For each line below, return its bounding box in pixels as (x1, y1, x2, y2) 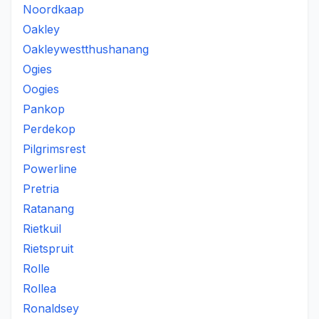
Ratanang (23, 202, 74, 216)
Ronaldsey (23, 301, 79, 315)
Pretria (23, 182, 59, 196)
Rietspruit (23, 241, 73, 256)
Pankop (23, 102, 65, 116)
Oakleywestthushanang (23, 42, 149, 56)
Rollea (23, 281, 56, 296)
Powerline (23, 162, 77, 176)
